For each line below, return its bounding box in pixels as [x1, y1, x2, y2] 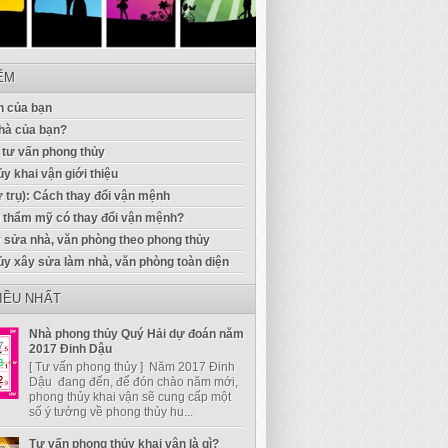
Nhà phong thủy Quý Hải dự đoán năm [28, 327, 244, 342]
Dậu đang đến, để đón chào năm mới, [28, 374, 241, 389]
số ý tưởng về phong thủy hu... [28, 404, 193, 419]
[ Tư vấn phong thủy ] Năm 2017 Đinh [28, 359, 235, 374]
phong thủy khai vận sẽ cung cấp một [28, 389, 231, 404]
